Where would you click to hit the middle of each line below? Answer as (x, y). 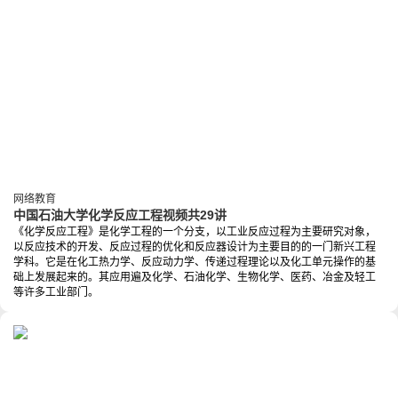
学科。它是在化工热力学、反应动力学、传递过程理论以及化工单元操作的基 (195, 263)
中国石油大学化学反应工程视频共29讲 (120, 215)
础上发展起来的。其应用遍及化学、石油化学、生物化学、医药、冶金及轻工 (195, 278)
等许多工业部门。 (56, 293)
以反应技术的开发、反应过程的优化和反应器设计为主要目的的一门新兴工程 (195, 247)
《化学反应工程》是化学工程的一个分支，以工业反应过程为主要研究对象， (195, 232)
